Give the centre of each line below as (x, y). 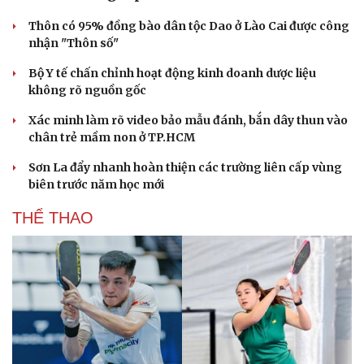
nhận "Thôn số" (74, 43)
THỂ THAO (53, 217)
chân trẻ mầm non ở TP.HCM (112, 137)
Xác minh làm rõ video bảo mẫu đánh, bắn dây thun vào (188, 120)
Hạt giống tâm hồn (244, 13)
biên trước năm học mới (96, 184)
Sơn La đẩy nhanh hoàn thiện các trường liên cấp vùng (185, 167)
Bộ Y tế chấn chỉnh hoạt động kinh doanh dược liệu (172, 73)
